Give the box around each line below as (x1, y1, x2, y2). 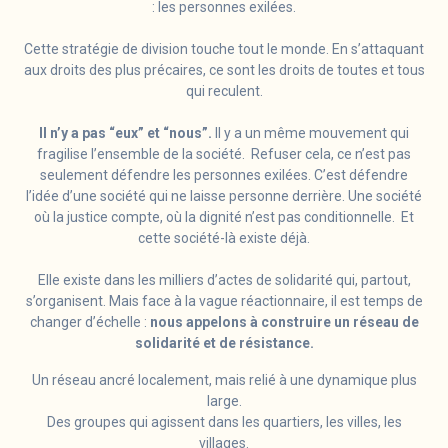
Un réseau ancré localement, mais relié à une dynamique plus (31, 372, 417, 389)
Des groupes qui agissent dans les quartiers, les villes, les (46, 414, 402, 431)
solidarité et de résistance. (134, 335, 314, 352)
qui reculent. (185, 83, 263, 100)
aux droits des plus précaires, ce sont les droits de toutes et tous (23, 62, 425, 79)
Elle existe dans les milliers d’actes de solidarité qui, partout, (37, 272, 411, 289)
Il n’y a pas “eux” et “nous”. (39, 125, 212, 142)
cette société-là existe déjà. (138, 230, 310, 247)
